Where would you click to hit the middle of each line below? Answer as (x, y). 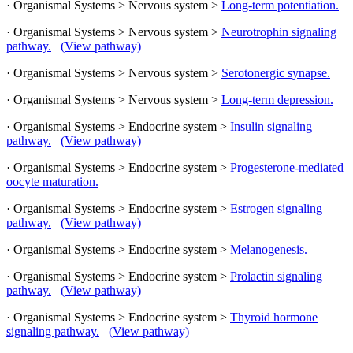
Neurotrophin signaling (279, 32)
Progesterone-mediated (287, 167)
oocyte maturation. (52, 181)
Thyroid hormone (274, 317)
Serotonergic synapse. (276, 72)
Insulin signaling (271, 126)
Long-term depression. (277, 99)
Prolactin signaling (276, 276)
